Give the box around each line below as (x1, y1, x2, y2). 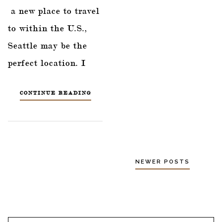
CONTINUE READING (19, 89, 91, 97)
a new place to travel (8, 5, 100, 16)
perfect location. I (8, 57, 86, 68)
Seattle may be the (8, 40, 87, 51)
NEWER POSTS (135, 158, 190, 165)
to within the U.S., (8, 22, 88, 33)
